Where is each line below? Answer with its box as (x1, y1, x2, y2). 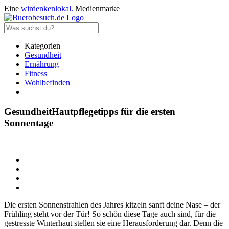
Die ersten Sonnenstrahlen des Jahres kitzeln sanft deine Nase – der (4, 200, 220, 210)
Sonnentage (4, 117, 53, 128)
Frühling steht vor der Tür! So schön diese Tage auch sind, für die (4, 210, 216, 219)
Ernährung (25, 60, 59, 68)
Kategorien (25, 41, 60, 50)
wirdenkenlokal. (21, 4, 73, 13)
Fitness (25, 69, 47, 78)
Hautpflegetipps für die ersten (52, 106, 175, 117)
